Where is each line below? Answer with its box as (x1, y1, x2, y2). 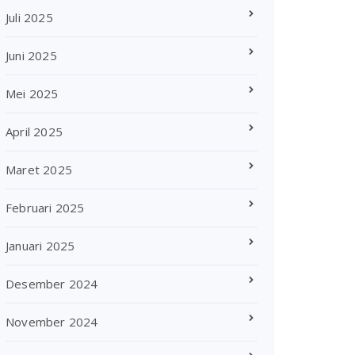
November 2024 (6, 314, 98, 330)
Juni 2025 (6, 48, 57, 63)
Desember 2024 (6, 276, 98, 292)
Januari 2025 (6, 238, 75, 254)
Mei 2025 (6, 86, 59, 101)
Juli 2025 (6, 10, 53, 25)
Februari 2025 (6, 200, 85, 216)
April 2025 (6, 124, 63, 139)
